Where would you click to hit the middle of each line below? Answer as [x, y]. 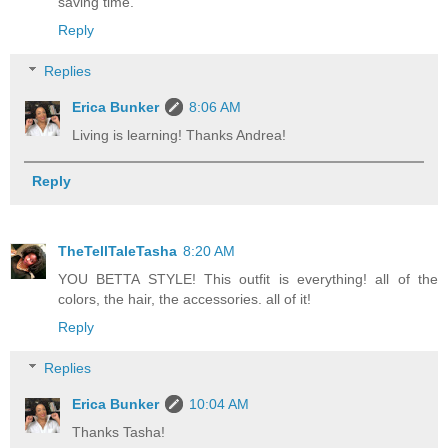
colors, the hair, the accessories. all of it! [184, 298]
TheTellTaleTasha [117, 250]
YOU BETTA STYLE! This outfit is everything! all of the [248, 278]
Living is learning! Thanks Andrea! [179, 135]
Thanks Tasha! [119, 432]
